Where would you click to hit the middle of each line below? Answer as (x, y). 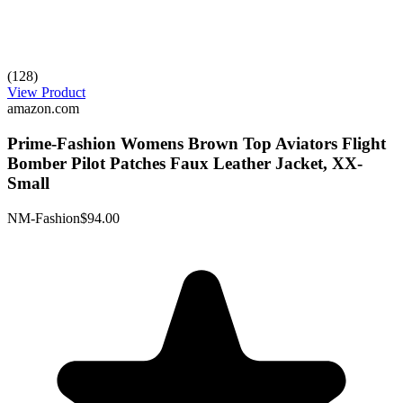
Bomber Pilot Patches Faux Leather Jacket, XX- (185, 164)
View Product (46, 93)
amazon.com (43, 109)
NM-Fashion (44, 218)
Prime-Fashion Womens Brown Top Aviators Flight (197, 144)
